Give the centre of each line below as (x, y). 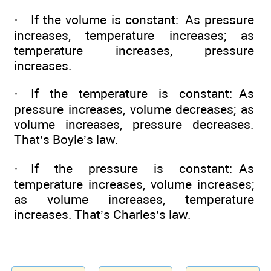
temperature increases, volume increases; (134, 184)
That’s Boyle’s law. (66, 140)
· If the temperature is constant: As (134, 94)
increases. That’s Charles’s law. (103, 214)
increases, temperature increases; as (134, 36)
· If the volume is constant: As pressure (134, 20)
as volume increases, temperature (134, 199)
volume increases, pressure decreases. (134, 125)
